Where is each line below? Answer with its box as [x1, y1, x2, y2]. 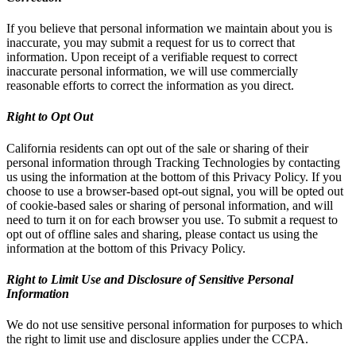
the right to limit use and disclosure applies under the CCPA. [6, 332, 308, 346]
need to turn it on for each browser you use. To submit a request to [6, 212, 338, 226]
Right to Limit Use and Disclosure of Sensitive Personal [6, 272, 293, 286]
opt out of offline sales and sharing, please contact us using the [6, 226, 318, 241]
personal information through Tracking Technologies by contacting [6, 155, 340, 169]
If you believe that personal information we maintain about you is [6, 21, 332, 36]
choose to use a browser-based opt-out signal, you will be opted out [6, 184, 343, 198]
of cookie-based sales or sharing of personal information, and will [6, 198, 333, 212]
